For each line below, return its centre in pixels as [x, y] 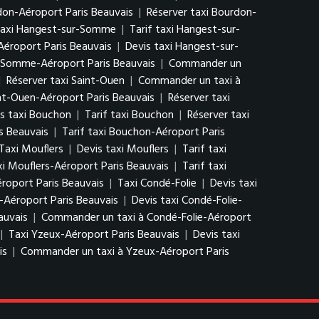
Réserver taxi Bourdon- [202, 13]
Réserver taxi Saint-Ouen [66, 81]
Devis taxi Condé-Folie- [187, 201]
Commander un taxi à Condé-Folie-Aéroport [146, 218]
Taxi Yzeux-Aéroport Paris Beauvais [94, 235]
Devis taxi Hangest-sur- [182, 47]
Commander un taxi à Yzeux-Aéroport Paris [125, 252]
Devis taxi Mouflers [123, 150]
